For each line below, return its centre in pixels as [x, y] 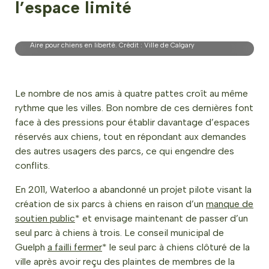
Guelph [31, 247]
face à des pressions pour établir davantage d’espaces [132, 122]
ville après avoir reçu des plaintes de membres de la [125, 261]
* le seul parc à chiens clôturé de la [176, 247]
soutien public [45, 218]
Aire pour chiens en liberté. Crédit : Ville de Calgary [112, 45]
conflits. [32, 165]
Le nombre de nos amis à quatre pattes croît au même [131, 93]
